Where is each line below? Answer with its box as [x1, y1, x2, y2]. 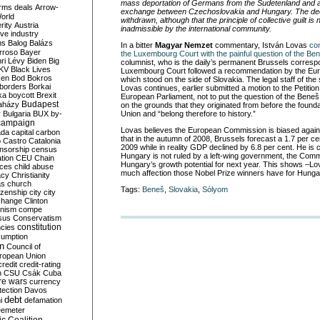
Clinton [24, 196, 48, 205]
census [31, 145, 57, 154]
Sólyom [202, 185, 228, 194]
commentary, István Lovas [213, 41, 309, 49]
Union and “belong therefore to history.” [121, 109, 256, 118]
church [7, 179, 31, 188]
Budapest [21, 99, 59, 109]
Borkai [29, 82, 51, 91]
